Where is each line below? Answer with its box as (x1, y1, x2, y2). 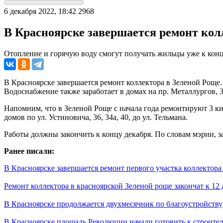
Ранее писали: (4, 146, 56, 155)
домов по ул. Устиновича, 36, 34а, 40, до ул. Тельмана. (4, 112, 188, 121)
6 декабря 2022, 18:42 (4, 6, 76, 15)
